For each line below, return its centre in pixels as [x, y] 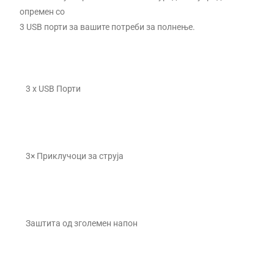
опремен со [43, 11]
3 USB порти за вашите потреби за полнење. [109, 27]
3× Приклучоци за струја [75, 156]
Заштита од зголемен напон [82, 223]
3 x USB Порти [54, 88]
